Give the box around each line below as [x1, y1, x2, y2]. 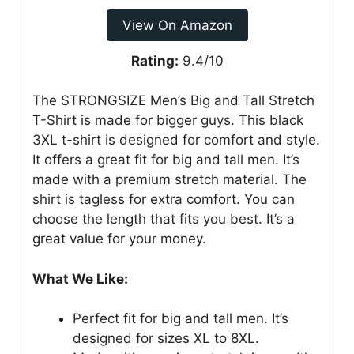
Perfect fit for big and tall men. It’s [73, 311, 288, 326]
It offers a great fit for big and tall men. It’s [32, 152, 299, 168]
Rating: [130, 52, 179, 69]
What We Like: [32, 270, 128, 287]
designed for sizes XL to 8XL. [73, 330, 259, 346]
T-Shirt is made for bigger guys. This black [32, 112, 303, 128]
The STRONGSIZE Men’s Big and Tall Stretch [32, 92, 314, 108]
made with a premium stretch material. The [32, 171, 307, 187]
